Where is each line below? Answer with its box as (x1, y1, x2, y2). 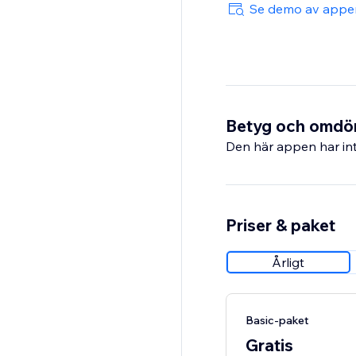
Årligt (272, 254, 305, 271)
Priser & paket (225, 215, 335, 236)
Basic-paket (245, 313, 309, 328)
